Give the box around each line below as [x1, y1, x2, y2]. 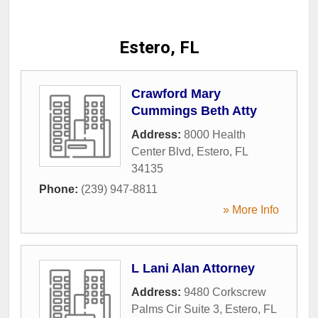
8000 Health [184, 128, 246, 141]
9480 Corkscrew [184, 285, 266, 298]
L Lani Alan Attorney [131, 261, 255, 275]
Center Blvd [131, 145, 191, 158]
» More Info [223, 203, 279, 216]
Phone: [39, 182, 81, 195]
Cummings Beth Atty [131, 103, 257, 118]
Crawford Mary [131, 86, 221, 101]
